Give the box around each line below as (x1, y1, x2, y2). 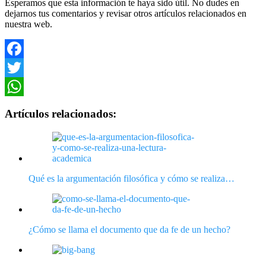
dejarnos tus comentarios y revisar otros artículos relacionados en (5, 8, 246, 19)
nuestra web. (5, 19, 52, 30)
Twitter (5, 81, 31, 92)
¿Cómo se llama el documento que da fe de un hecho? (28, 224, 230, 235)
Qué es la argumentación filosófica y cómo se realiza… (28, 173, 235, 183)
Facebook (5, 62, 42, 73)
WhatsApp (5, 100, 45, 111)
